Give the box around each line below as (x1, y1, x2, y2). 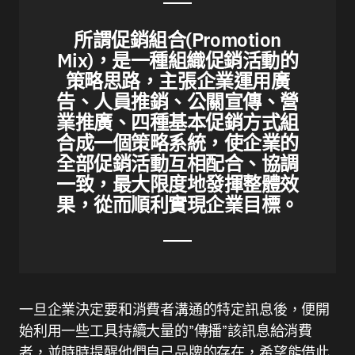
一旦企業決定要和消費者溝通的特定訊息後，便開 (19, 300, 330, 319)
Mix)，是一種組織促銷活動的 (56, 48, 299, 74)
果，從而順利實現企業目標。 (56, 192, 299, 218)
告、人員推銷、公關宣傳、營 (56, 89, 299, 115)
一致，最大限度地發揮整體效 (56, 171, 299, 197)
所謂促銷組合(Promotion (74, 27, 281, 53)
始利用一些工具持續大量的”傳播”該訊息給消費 (19, 321, 313, 341)
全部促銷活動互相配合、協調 (56, 151, 299, 177)
